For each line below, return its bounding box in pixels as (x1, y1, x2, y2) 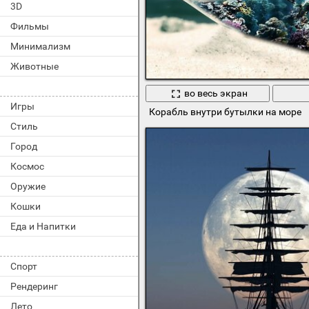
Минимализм (10, 41, 70, 52)
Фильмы (10, 21, 49, 32)
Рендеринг (10, 281, 58, 292)
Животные (10, 61, 59, 72)
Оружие (10, 181, 46, 192)
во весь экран (183, 88, 248, 99)
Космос (10, 161, 44, 172)
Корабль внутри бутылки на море (148, 106, 301, 117)
